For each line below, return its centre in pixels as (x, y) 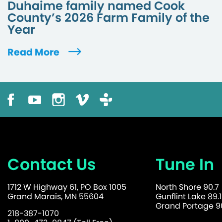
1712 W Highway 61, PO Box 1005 (67, 187)
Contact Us (52, 164)
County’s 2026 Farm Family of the (109, 17)
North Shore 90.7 (187, 187)
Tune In (185, 164)
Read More (34, 52)
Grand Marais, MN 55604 (55, 196)
